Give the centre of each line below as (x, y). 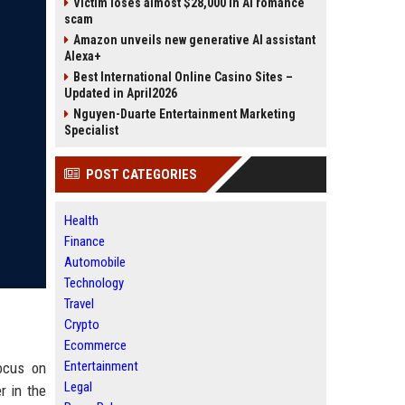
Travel (79, 304)
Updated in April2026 (121, 93)
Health (81, 221)
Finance (85, 241)
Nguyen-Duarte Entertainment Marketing (184, 114)
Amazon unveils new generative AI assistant (194, 40)
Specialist (91, 130)
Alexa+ (83, 56)
